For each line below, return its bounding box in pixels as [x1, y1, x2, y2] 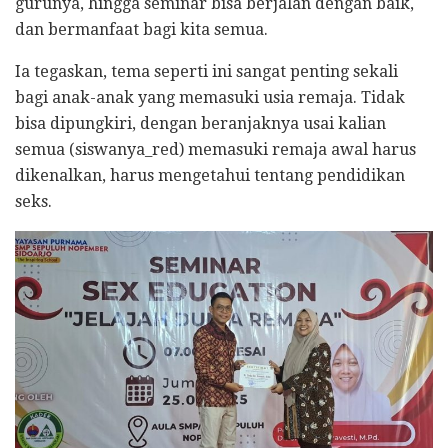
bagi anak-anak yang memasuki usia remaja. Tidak [15, 87, 405, 107]
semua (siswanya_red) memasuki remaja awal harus [15, 139, 416, 159]
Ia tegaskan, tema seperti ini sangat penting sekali [15, 61, 398, 81]
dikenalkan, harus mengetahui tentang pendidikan [15, 165, 405, 185]
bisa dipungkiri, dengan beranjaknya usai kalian [15, 113, 386, 133]
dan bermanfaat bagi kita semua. [15, 19, 268, 39]
